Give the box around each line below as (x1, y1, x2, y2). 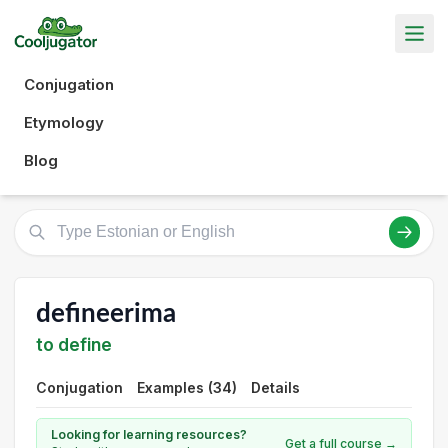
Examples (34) (137, 379, 237, 396)
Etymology (24, 112, 104, 132)
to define (36, 334, 112, 355)
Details (251, 379, 300, 396)
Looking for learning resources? (51, 427, 247, 442)
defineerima (36, 300, 176, 327)
